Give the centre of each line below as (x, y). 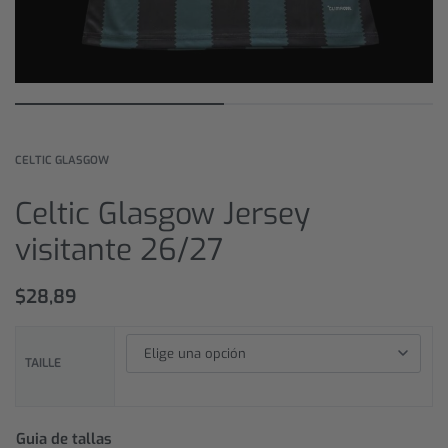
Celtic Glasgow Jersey (162, 213)
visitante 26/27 (119, 249)
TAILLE (43, 362)
